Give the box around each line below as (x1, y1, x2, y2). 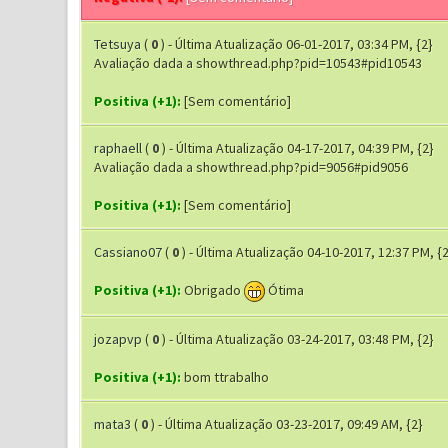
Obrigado (180, 281, 244, 299)
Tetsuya (93, 35, 141, 53)
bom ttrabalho (180, 368, 269, 386)
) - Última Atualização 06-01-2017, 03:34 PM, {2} (160, 35, 433, 53)
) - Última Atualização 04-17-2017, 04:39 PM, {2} (161, 139, 434, 157)
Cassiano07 (93, 243, 162, 261)
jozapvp (93, 330, 142, 348)
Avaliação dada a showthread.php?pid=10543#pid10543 (93, 54, 422, 72)
